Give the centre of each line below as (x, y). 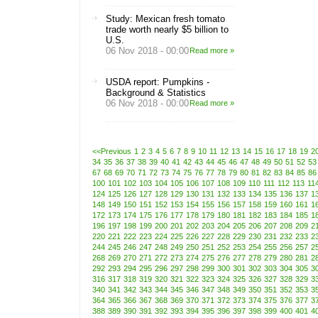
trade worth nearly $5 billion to (167, 29)
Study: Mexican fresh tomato (165, 19)
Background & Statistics (156, 93)
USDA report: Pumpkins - (158, 82)
